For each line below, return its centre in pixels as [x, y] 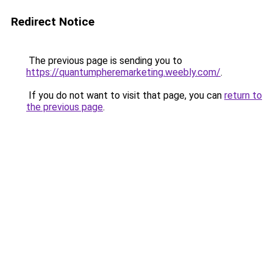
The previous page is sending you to [104, 61]
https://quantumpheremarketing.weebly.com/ [123, 72]
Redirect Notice [53, 22]
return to [243, 95]
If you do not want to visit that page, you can [125, 95]
